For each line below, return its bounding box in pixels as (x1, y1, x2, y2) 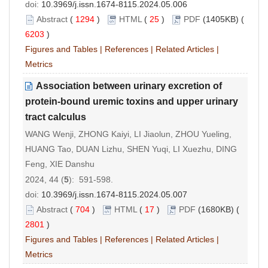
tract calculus (25, 111, 86, 122)
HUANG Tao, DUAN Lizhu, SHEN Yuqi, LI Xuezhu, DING (25, 144, 237, 154)
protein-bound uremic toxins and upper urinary (25, 96, 238, 106)
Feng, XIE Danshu (25, 159, 95, 169)
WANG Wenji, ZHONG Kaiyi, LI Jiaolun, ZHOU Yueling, (25, 129, 232, 139)
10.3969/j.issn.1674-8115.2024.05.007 (41, 189, 187, 199)
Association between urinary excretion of (36, 80, 222, 91)
